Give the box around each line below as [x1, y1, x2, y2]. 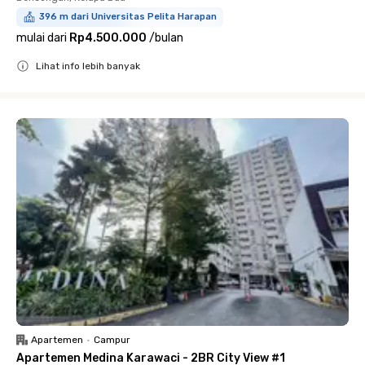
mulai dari [16, 31, 67, 45]
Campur [94, 334, 130, 345]
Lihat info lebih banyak [36, 60, 140, 72]
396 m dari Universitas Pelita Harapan [39, 11, 217, 22]
